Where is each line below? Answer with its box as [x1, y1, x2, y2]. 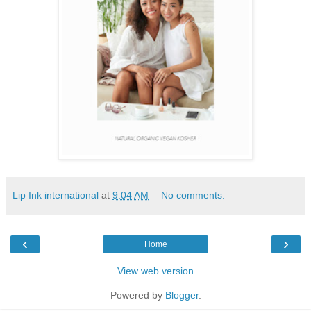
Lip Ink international [12, 189, 99, 201]
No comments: [161, 189, 226, 201]
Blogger [165, 289, 199, 301]
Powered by [110, 289, 165, 301]
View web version [117, 264, 194, 276]
